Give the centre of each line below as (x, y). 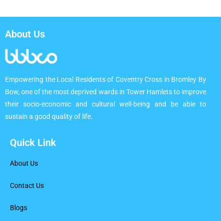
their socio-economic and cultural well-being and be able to (106, 104)
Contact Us (27, 185)
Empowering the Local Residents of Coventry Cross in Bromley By (106, 79)
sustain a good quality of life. (49, 116)
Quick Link (33, 143)
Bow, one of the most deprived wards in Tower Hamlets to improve (106, 92)
